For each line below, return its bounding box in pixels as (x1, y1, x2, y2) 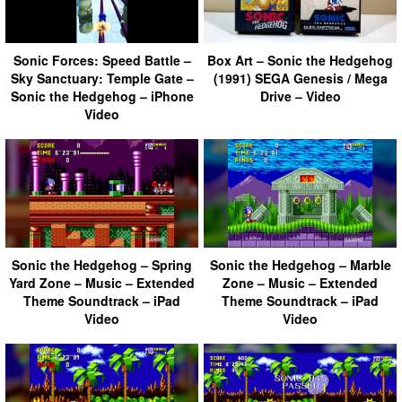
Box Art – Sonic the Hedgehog (207, 50, 393, 69)
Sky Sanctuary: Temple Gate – (10, 68, 194, 87)
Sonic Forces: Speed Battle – (13, 50, 191, 69)
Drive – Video (259, 86, 341, 105)
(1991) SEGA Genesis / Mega (213, 68, 388, 87)
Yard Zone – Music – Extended (9, 273, 195, 292)
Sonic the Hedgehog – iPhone (10, 86, 194, 105)
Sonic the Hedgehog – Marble (209, 255, 391, 274)
